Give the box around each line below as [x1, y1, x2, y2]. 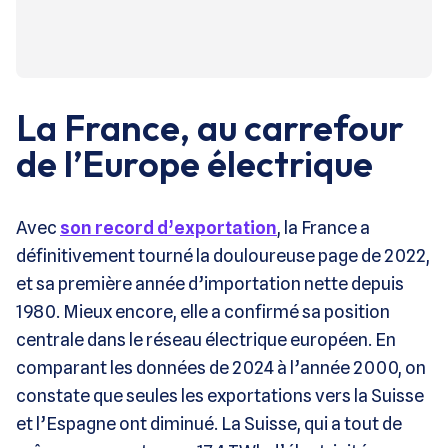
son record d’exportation [60, 216, 277, 238]
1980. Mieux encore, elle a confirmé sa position [16, 300, 390, 322]
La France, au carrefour [16, 104, 404, 150]
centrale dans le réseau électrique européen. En [16, 328, 396, 350]
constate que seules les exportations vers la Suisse [16, 384, 424, 406]
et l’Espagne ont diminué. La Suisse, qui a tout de [16, 412, 402, 434]
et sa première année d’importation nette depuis [16, 272, 404, 294]
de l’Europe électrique [16, 140, 373, 186]
